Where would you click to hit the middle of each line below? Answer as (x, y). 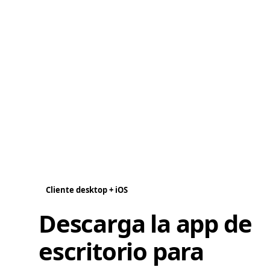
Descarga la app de (145, 224)
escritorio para (121, 251)
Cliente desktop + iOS (87, 190)
